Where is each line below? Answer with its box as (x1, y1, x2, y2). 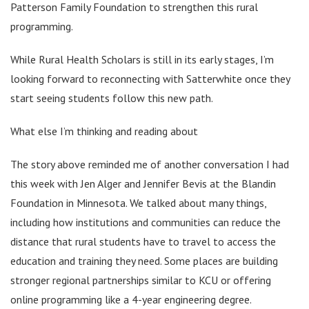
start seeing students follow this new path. (10, 90, 213, 105)
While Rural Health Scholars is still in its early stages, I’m (10, 52, 274, 66)
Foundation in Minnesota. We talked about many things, (10, 195, 266, 210)
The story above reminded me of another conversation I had (10, 157, 289, 171)
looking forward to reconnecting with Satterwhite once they (10, 71, 290, 86)
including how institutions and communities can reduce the (10, 215, 281, 229)
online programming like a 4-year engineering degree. (10, 292, 252, 306)
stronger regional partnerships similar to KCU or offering (10, 272, 271, 287)
